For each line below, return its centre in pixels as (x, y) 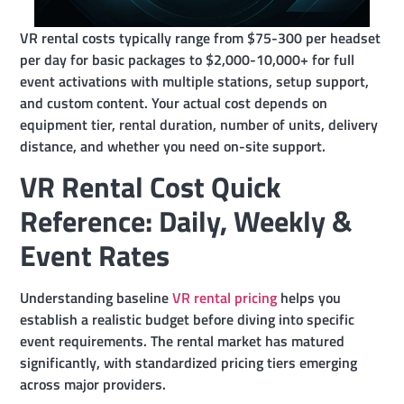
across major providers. (93, 385)
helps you (309, 298)
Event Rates (95, 256)
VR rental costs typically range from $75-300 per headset (201, 38)
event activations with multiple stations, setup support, (195, 81)
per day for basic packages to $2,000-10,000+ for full (188, 60)
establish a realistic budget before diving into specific (188, 320)
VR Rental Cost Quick (151, 187)
